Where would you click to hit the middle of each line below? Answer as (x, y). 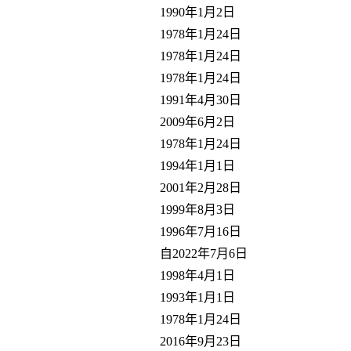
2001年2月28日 (201, 187)
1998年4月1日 (197, 275)
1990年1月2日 (197, 12)
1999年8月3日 (197, 209)
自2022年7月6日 (204, 253)
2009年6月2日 (197, 121)
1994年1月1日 (197, 165)
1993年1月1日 (197, 297)
